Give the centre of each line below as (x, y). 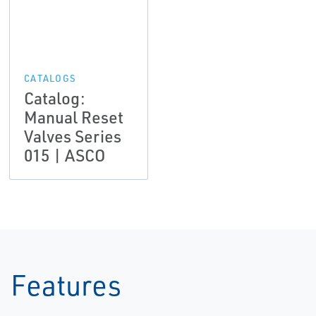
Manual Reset (73, 117)
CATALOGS (50, 79)
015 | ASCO (64, 156)
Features (66, 285)
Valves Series (72, 136)
